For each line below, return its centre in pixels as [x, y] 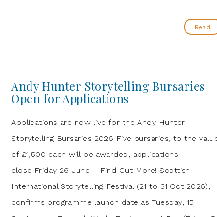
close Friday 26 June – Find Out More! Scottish [101, 170]
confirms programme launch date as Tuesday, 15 [103, 202]
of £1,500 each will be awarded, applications [95, 154]
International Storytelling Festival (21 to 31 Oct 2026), [111, 186]
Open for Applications [70, 98]
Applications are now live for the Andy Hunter [98, 122]
